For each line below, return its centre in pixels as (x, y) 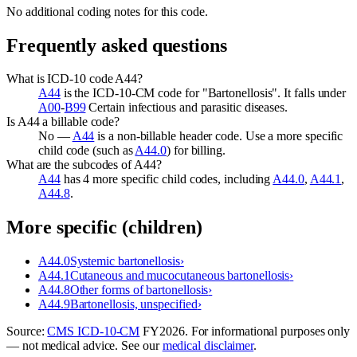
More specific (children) (105, 228)
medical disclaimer (208, 346)
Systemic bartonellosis (125, 261)
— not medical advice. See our (84, 346)
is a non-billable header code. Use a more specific (219, 136)
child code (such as (87, 151)
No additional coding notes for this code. (107, 11)
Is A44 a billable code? (63, 122)
